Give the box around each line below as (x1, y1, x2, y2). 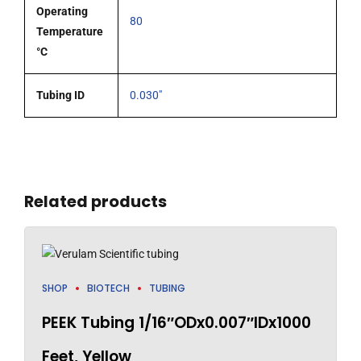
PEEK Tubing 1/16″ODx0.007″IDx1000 (42, 311, 311, 334)
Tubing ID (36, 89, 85, 102)
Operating (36, 5, 88, 19)
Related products (24, 190, 167, 214)
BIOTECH (87, 280, 130, 295)
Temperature (36, 25, 103, 39)
